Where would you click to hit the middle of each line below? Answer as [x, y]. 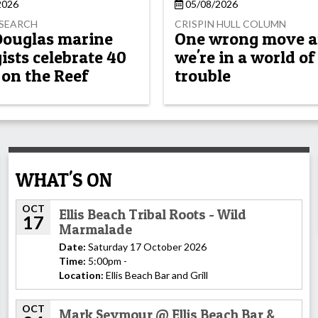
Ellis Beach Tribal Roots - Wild [153, 214]
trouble [203, 76]
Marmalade [95, 229]
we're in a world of [245, 57]
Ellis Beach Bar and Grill [156, 275]
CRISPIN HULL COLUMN [231, 23]
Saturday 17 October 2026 [146, 246]
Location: [81, 275]
